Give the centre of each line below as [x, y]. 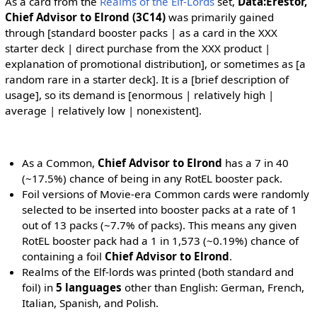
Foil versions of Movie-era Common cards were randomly [166, 194]
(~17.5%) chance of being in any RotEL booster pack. [152, 179]
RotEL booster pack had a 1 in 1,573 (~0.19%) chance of [161, 241]
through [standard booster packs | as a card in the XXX [141, 32]
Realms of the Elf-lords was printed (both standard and [158, 272]
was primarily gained [219, 17]
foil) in [39, 288]
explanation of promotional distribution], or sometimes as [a [155, 63]
